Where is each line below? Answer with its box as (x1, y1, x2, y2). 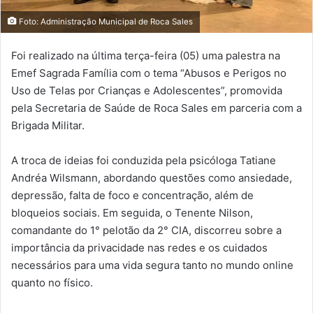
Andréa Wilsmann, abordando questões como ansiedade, (11, 171, 292, 185)
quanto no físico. (11, 276, 93, 290)
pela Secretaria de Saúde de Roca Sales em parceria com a (11, 101, 302, 115)
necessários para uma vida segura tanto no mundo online (11, 259, 293, 272)
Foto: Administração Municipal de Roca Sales (17, 17, 193, 27)
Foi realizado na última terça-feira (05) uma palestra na (11, 49, 280, 63)
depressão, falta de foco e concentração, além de (11, 189, 254, 203)
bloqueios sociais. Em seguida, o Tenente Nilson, (11, 206, 253, 220)
